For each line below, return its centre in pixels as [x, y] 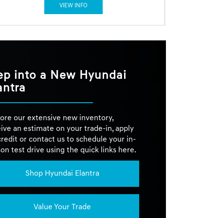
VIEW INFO [73, 6]
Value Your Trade [62, 207]
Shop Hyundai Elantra [62, 173]
